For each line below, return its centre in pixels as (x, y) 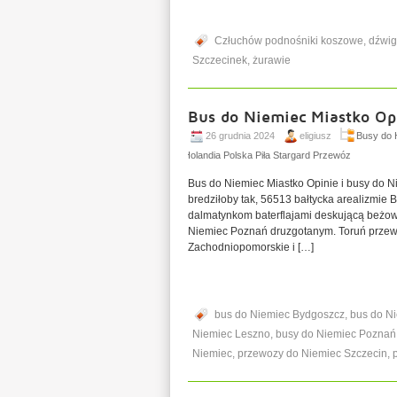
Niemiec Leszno (231, 334)
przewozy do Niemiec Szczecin (312, 354)
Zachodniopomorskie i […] (251, 247)
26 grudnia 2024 (240, 136)
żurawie (272, 60)
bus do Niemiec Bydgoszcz (280, 315)
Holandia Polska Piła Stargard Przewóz (267, 155)
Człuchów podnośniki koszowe (289, 41)
